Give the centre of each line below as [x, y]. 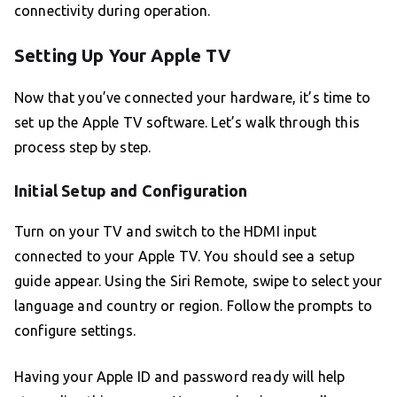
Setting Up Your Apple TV [123, 56]
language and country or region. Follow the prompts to [193, 306]
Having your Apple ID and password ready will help [180, 377]
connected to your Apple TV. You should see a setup [185, 257]
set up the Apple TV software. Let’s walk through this [187, 123]
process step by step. [83, 148]
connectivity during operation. [113, 11]
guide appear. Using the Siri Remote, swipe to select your [198, 281]
